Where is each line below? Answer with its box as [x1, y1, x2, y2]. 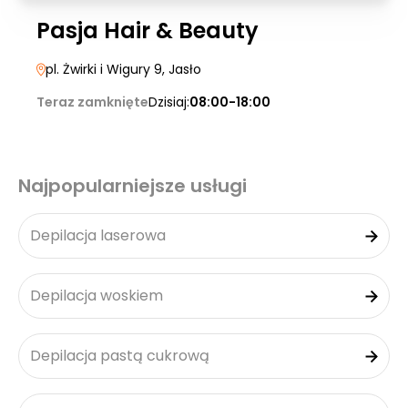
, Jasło [162, 60, 201, 78]
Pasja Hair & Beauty [36, 15, 259, 46]
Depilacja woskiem [30, 285, 163, 306]
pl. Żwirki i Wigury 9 [46, 60, 162, 78]
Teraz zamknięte [36, 93, 148, 111]
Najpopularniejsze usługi [18, 173, 247, 199]
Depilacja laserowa [30, 225, 166, 246]
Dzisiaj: [148, 93, 189, 111]
